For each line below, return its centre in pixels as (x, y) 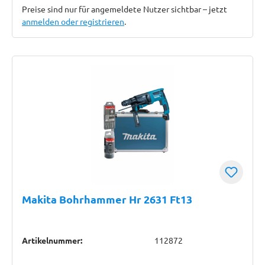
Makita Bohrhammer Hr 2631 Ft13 (107, 199)
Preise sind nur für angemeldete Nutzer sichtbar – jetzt (125, 9)
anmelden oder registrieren (73, 21)
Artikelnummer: (52, 240)
